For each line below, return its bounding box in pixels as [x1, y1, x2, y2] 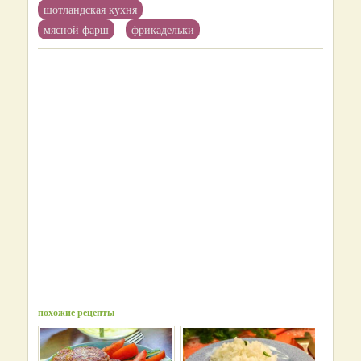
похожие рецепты [38, 305, 114, 319]
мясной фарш [44, 22, 109, 37]
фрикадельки [131, 22, 194, 37]
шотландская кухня [44, 2, 137, 17]
